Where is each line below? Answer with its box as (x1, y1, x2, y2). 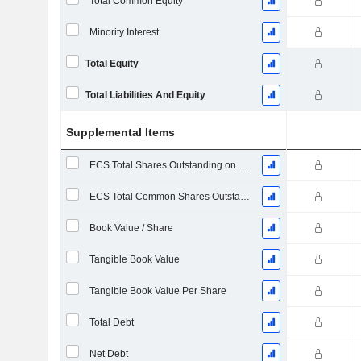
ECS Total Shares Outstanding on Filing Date (238, 160, 248, 171)
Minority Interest (89, 27, 159, 38)
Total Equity (85, 58, 139, 69)
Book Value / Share (89, 222, 173, 234)
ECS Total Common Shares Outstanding (239, 191, 250, 202)
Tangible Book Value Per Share (89, 285, 226, 297)
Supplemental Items (66, 126, 176, 139)
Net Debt (89, 348, 128, 359)
